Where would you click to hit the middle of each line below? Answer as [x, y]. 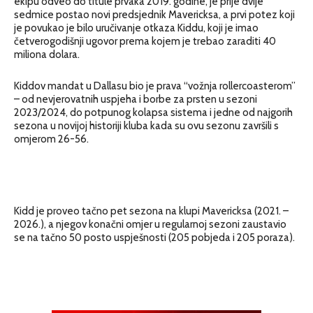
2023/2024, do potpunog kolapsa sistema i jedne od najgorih [153, 112]
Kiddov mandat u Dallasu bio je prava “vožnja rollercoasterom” [155, 86]
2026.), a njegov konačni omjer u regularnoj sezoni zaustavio [150, 224]
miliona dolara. [47, 54]
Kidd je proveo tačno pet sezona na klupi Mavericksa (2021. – [151, 211]
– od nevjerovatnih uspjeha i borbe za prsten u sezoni [136, 99]
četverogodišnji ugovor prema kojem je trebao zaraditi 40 [145, 41]
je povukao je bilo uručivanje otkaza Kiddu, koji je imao [136, 28]
